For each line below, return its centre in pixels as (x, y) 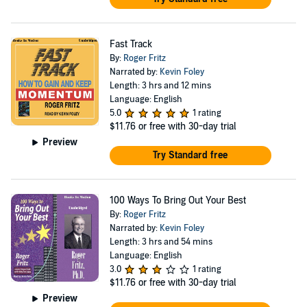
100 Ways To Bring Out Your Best (177, 200)
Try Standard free (191, 155)
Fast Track (131, 44)
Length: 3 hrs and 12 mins (160, 86)
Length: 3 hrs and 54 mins (161, 242)
